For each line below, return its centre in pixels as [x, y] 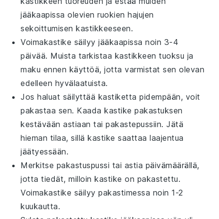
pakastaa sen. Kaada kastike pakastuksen [102, 110]
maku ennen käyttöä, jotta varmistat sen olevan [113, 69]
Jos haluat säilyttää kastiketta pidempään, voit [110, 97]
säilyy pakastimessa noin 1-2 [127, 192]
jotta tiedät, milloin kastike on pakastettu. [101, 179]
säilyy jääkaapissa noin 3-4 [125, 42]
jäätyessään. [45, 151]
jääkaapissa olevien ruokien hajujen [87, 14]
